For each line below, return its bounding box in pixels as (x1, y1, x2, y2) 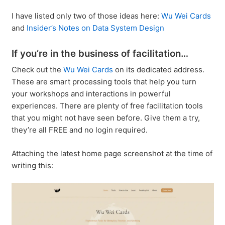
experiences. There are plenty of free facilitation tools (11, 101, 203, 110)
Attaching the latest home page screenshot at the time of (11, 148, 212, 158)
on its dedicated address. (113, 65, 204, 74)
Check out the (11, 65, 63, 74)
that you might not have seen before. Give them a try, (11, 113, 200, 123)
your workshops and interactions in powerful (11, 89, 171, 98)
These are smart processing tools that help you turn (11, 77, 196, 86)
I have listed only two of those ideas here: (11, 11, 161, 21)
